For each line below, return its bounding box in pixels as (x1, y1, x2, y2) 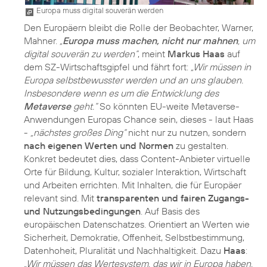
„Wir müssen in (191, 61, 251, 73)
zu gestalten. (173, 139, 228, 152)
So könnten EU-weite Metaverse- (97, 100, 240, 113)
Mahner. (24, 35, 60, 47)
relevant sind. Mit (24, 192, 97, 204)
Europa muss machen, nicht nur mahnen (63, 35, 238, 47)
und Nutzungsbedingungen (24, 205, 141, 218)
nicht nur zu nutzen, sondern (126, 126, 246, 139)
